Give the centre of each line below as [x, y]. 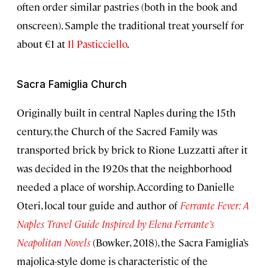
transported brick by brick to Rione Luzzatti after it [132, 149]
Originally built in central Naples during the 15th [126, 112]
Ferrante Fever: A [214, 205]
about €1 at [42, 43]
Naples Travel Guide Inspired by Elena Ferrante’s [115, 223]
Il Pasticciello [97, 43]
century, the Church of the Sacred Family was [117, 131]
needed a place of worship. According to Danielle [126, 186]
